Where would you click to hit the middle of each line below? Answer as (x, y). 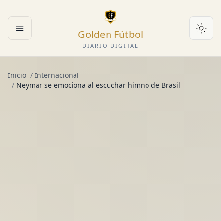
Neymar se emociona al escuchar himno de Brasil (98, 85)
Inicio (17, 75)
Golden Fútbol (110, 34)
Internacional (57, 75)
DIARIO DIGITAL (110, 46)
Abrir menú (40, 33)
